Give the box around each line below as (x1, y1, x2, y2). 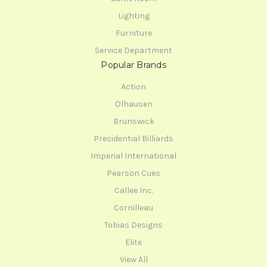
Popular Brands (101, 60, 166, 71)
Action (121, 82, 146, 92)
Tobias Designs (104, 220, 163, 231)
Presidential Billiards (94, 133, 173, 144)
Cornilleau (114, 203, 153, 213)
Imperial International (91, 151, 176, 162)
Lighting (117, 11, 150, 21)
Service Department (95, 45, 172, 56)
